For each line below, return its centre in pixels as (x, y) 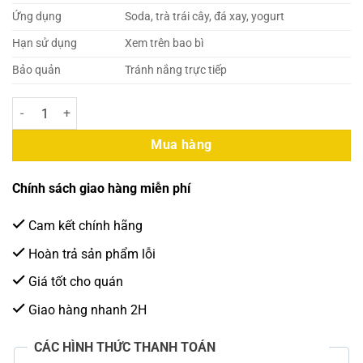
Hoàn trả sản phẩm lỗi (90, 254)
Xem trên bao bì (164, 44)
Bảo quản (36, 70)
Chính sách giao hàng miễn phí (101, 189)
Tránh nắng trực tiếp (176, 70)
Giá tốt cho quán (74, 282)
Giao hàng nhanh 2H (86, 310)
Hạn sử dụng (45, 44)
